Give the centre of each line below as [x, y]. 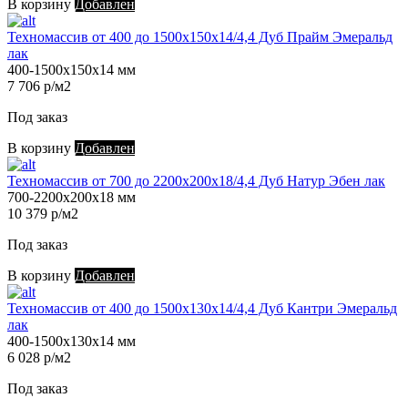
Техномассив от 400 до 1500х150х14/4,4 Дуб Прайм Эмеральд [200, 37]
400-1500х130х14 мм [71, 342]
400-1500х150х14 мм [71, 70]
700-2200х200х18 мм [71, 198]
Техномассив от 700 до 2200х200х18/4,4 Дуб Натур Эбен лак [196, 181]
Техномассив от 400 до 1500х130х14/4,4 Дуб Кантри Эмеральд [202, 309]
